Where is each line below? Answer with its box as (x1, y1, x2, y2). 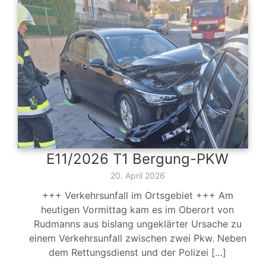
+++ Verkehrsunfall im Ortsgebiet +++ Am (42, 189, 233, 202)
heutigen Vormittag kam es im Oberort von (41, 204, 234, 216)
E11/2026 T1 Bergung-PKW (46, 150, 229, 168)
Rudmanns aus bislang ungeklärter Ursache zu (33, 218, 242, 230)
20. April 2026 (110, 170, 165, 181)
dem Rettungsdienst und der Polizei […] (49, 246, 226, 259)
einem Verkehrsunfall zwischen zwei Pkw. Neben (28, 232, 246, 245)
